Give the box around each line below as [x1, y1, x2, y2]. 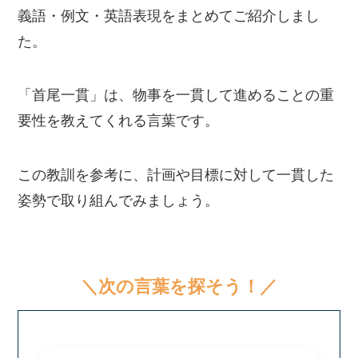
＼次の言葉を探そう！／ [81, 276, 277, 296]
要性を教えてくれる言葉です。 [18, 113, 220, 129]
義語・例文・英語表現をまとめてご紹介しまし [18, 7, 320, 24]
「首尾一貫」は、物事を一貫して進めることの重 [18, 87, 335, 104]
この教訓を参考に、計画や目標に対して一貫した [18, 167, 335, 184]
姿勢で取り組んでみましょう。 [18, 193, 220, 209]
